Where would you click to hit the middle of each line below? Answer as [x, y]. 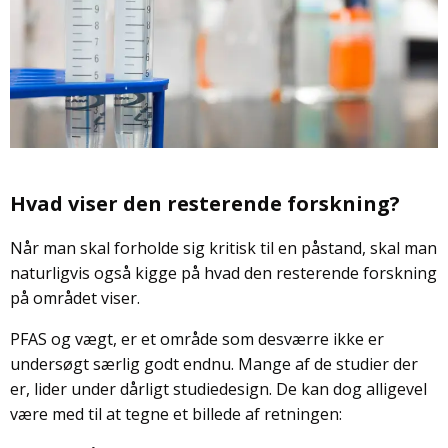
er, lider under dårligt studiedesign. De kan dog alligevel [218, 389]
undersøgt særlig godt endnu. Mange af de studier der [214, 364]
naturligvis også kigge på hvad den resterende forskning [223, 273]
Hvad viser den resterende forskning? [205, 204]
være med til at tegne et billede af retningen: [176, 414]
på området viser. [75, 298]
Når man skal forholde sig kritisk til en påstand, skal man [223, 248]
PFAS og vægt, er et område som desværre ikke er [197, 339]
